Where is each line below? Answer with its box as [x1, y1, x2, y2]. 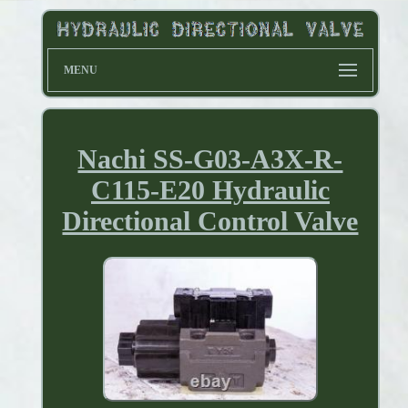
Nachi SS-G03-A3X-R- [77, 144, 343, 175]
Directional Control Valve [62, 206, 359, 237]
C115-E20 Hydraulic [90, 175, 330, 206]
